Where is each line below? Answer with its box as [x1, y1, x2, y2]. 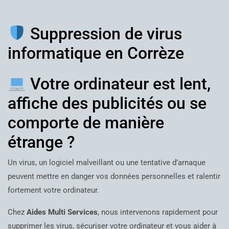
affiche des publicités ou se [8, 93, 207, 113]
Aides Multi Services [27, 207, 98, 217]
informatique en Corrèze [8, 43, 184, 63]
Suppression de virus [26, 24, 182, 44]
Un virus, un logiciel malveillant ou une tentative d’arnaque [8, 157, 205, 167]
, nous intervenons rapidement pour [98, 207, 218, 217]
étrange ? [8, 132, 75, 152]
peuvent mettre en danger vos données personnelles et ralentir [8, 171, 220, 181]
